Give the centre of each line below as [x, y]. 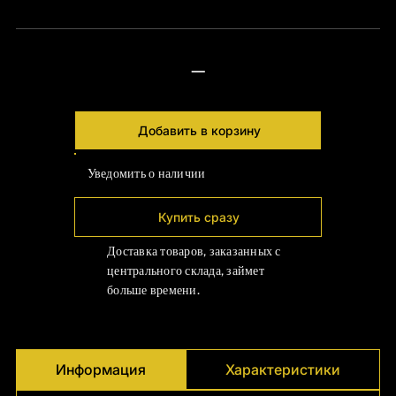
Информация [101, 370]
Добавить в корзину [199, 130]
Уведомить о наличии [146, 174]
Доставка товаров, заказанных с [194, 251]
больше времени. [153, 290]
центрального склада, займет [186, 271]
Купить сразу [199, 217]
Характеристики [282, 370]
